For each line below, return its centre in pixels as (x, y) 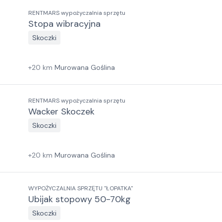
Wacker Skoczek (61, 111)
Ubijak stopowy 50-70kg (80, 199)
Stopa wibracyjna (64, 24)
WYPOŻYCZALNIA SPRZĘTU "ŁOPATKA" (81, 188)
